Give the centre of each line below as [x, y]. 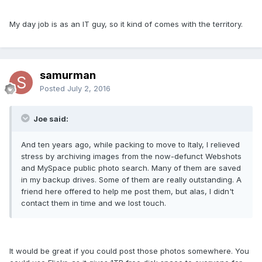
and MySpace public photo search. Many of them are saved [131, 168]
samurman [68, 75]
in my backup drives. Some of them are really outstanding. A [131, 179]
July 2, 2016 [89, 88]
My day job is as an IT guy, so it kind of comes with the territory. [126, 24]
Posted [54, 88]
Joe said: [50, 118]
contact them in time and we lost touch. [94, 203]
